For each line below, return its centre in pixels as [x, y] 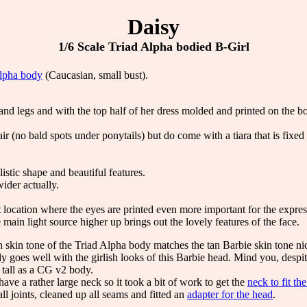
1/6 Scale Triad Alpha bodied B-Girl [153, 47]
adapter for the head [230, 294]
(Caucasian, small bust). [95, 75]
